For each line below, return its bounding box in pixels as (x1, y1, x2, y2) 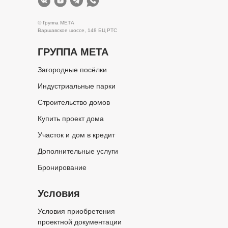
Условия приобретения (38, 207, 115, 215)
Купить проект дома (38, 115, 104, 123)
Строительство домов (38, 98, 110, 106)
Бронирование (38, 163, 87, 172)
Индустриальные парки (38, 82, 116, 90)
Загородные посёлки (38, 66, 107, 74)
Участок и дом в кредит (38, 131, 115, 139)
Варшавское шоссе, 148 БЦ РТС (38, 27, 117, 33)
